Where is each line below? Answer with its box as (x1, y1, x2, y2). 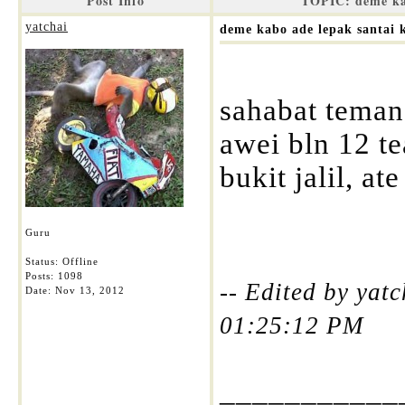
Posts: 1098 (25, 270, 83, 281)
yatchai (25, 20, 68, 33)
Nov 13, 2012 (55, 285, 125, 296)
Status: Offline (25, 256, 99, 267)
